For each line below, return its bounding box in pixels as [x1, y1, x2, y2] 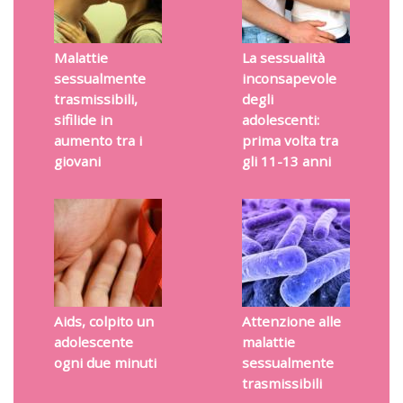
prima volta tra [241, 131, 338, 150]
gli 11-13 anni [241, 152, 331, 171]
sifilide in [53, 111, 112, 130]
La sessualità [241, 49, 325, 67]
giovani [53, 152, 101, 171]
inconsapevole [241, 69, 336, 88]
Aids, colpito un [53, 312, 154, 331]
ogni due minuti [53, 354, 157, 372]
